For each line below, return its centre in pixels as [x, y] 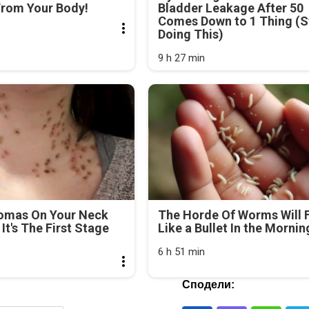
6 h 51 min [181, 252]
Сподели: [208, 285]
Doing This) [190, 34]
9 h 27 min [181, 58]
